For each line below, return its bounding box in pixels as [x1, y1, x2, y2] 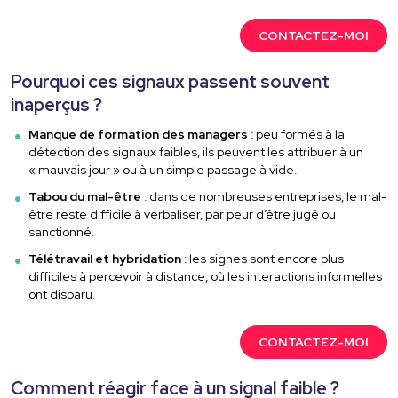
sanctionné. [28, 224, 95, 241]
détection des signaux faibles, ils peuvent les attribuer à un [28, 144, 364, 161]
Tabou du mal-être [28, 188, 142, 205]
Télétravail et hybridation [28, 251, 182, 267]
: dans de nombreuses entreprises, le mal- [141, 188, 387, 205]
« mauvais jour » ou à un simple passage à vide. [28, 162, 298, 179]
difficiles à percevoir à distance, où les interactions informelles [28, 268, 383, 285]
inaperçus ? [11, 92, 103, 116]
